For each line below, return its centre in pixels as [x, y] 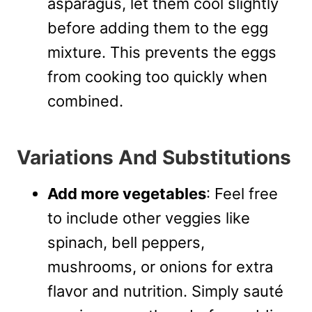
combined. [85, 101]
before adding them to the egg [158, 28]
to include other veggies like [149, 218]
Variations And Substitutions [154, 158]
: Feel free [242, 194]
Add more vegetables [127, 194]
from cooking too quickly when [157, 77]
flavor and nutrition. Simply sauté [165, 291]
